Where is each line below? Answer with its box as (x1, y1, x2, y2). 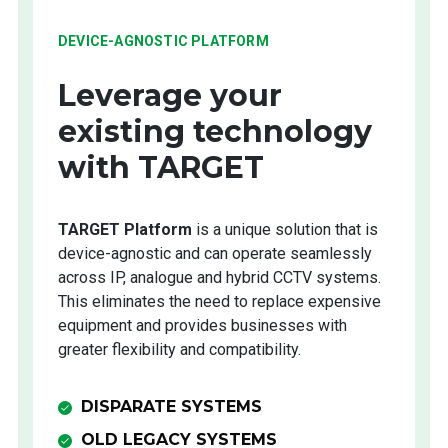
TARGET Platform (58, 220, 192, 240)
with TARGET (58, 149, 264, 187)
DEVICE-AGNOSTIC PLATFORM (58, 33, 269, 50)
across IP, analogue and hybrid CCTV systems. (58, 268, 381, 288)
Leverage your (58, 77, 282, 115)
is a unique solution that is (192, 220, 378, 240)
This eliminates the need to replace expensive (58, 292, 381, 312)
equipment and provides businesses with (58, 316, 347, 336)
